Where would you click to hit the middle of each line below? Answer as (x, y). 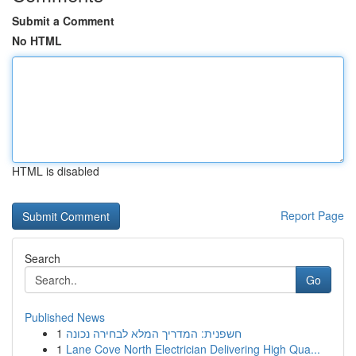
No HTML (37, 41)
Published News (65, 317)
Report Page (312, 215)
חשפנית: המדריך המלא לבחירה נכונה (154, 333)
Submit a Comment (63, 21)
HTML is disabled (56, 171)
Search (43, 258)
